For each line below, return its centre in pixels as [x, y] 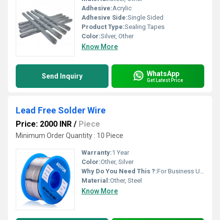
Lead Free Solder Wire [61, 110]
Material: [96, 180]
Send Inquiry [62, 76]
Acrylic [122, 8]
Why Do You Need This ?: [119, 171]
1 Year [121, 152]
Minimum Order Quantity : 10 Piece [69, 136]
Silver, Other [117, 36]
